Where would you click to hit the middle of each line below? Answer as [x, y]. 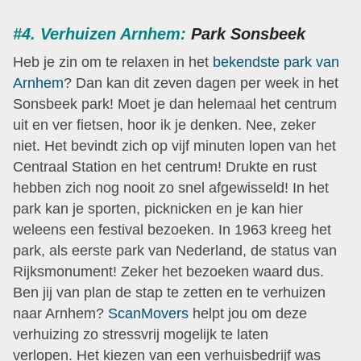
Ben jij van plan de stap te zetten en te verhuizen [169, 292]
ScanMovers [148, 313]
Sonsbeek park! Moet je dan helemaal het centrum [175, 104]
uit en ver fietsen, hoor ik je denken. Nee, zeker [164, 124]
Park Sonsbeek [246, 34]
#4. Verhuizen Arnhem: [100, 34]
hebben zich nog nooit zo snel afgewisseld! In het [171, 187]
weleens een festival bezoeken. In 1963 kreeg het [172, 229]
